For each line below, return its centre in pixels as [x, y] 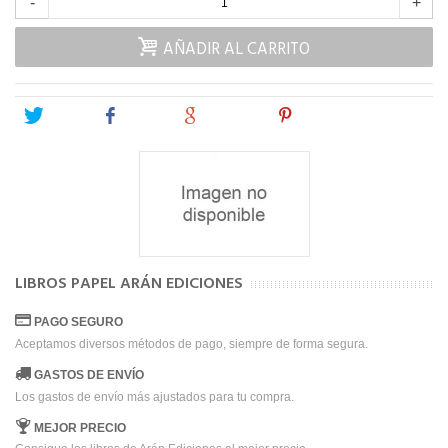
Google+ [229, 116]
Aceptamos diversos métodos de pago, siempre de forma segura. [191, 343]
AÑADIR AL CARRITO [236, 50]
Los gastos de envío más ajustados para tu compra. [154, 396]
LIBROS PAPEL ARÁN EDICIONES [129, 284]
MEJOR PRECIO [80, 427]
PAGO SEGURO [78, 321]
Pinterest [325, 116]
